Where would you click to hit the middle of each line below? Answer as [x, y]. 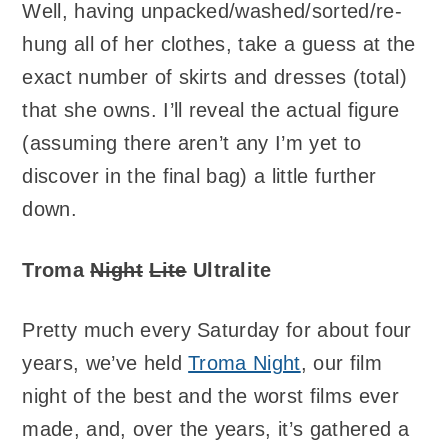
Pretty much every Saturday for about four [217, 330]
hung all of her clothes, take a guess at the [219, 44]
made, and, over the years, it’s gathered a [215, 429]
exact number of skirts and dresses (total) [214, 77]
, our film [341, 363]
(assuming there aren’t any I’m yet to [192, 143]
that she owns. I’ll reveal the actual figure [211, 110]
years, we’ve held [105, 363]
